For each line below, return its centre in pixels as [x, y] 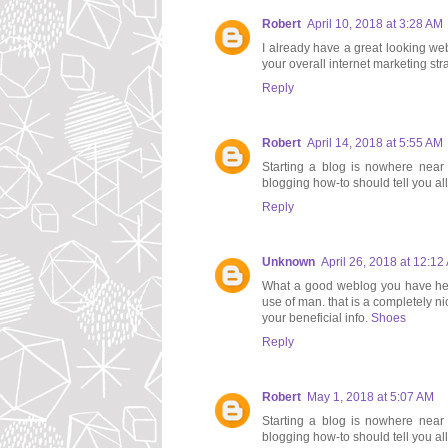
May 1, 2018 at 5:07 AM [370, 397]
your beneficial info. [316, 318]
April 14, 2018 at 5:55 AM [375, 143]
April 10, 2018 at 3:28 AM [375, 24]
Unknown [288, 262]
